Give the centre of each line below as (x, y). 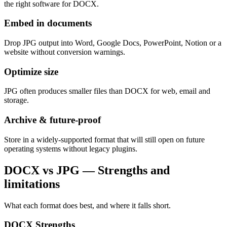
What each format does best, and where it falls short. (87, 205)
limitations (32, 184)
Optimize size (31, 71)
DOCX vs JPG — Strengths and (87, 170)
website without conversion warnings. (65, 52)
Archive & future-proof (52, 120)
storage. (16, 100)
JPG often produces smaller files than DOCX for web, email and (107, 91)
